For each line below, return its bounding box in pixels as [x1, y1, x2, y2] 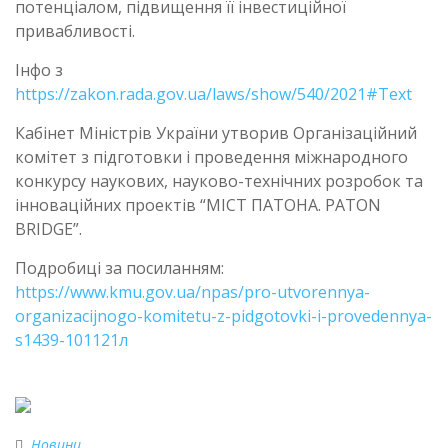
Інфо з [15, 58, 63, 81]
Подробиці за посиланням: [15, 256, 224, 279]
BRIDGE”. [15, 217, 82, 240]
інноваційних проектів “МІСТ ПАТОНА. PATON [15, 193, 381, 216]
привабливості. [15, 19, 135, 42]
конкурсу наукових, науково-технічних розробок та [15, 169, 423, 192]
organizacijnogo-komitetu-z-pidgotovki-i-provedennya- [15, 304, 432, 327]
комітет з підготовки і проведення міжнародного [15, 145, 408, 168]
